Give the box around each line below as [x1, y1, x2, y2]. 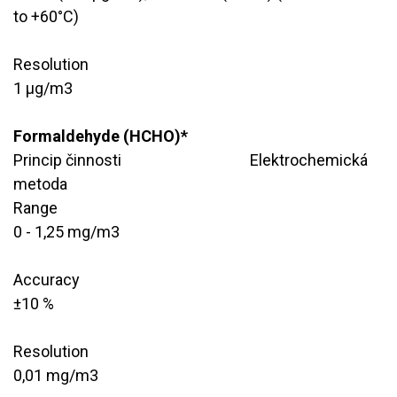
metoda [13, 174, 67, 193]
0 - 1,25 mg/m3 [13, 222, 120, 241]
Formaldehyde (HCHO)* [13, 126, 188, 145]
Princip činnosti [13, 150, 121, 169]
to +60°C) [13, 6, 79, 26]
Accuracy [13, 269, 80, 289]
